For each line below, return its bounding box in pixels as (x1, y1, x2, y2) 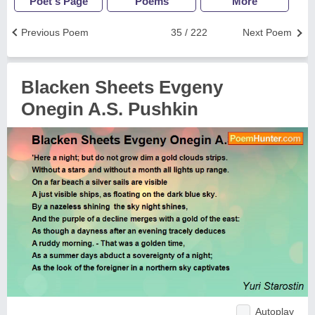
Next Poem (243, 27, 292, 38)
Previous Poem (21, 27, 89, 38)
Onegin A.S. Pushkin (21, 98, 198, 120)
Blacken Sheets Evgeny (21, 77, 223, 98)
